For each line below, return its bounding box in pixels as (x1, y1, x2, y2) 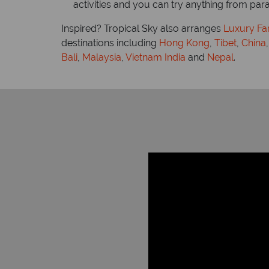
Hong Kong (159, 37, 210, 49)
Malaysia (82, 51, 121, 63)
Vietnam (125, 51, 162, 63)
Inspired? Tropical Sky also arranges (61, 22, 223, 34)
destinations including (61, 37, 159, 49)
